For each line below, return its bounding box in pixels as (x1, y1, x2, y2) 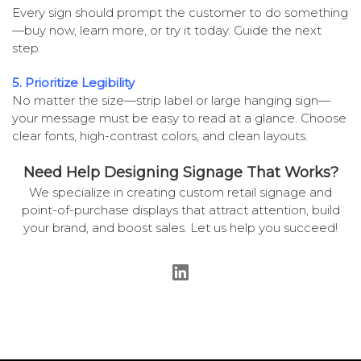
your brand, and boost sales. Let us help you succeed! (23, 219, 338, 235)
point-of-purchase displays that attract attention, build (21, 201, 340, 218)
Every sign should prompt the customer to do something (12, 4, 348, 20)
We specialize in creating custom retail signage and (29, 184, 332, 200)
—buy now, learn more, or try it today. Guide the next (12, 22, 322, 38)
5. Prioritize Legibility (12, 74, 135, 90)
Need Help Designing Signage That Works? (23, 163, 338, 181)
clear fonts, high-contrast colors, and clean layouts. (12, 127, 308, 143)
